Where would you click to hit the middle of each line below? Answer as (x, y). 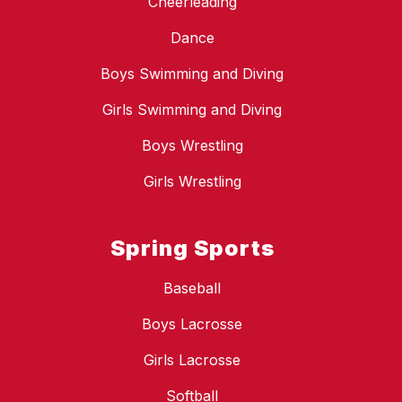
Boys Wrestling (192, 146)
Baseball (192, 288)
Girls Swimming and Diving (192, 110)
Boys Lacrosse (192, 324)
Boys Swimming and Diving (192, 74)
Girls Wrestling (192, 182)
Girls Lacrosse (192, 360)
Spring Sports (192, 249)
